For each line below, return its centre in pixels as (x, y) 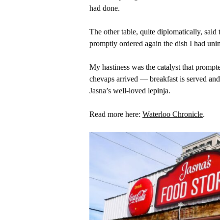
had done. (105, 8)
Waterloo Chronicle (173, 114)
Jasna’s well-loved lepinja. (130, 91)
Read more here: (116, 114)
